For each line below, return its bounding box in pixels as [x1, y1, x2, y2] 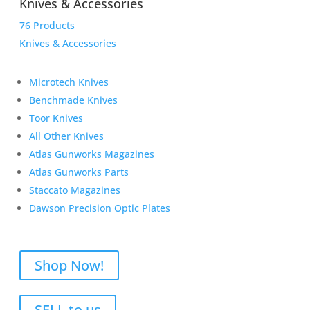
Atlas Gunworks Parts [29, 165, 129, 179]
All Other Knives [29, 129, 104, 143]
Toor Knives [29, 111, 83, 125]
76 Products [19, 19, 75, 32]
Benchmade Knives [29, 93, 118, 107]
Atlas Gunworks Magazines [29, 147, 154, 161]
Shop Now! [35, 256, 104, 275]
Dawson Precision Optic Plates [29, 201, 170, 215]
